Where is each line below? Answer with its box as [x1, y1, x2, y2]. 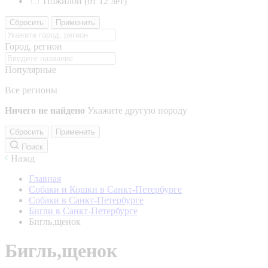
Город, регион [5, 41, 62, 51]
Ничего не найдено [5, 105, 85, 115]
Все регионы [5, 85, 57, 95]
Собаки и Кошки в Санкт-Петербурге [29, 184, 182, 194]
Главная [29, 173, 61, 184]
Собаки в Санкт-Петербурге [29, 195, 144, 205]
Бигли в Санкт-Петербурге [29, 206, 138, 216]
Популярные [5, 65, 56, 75]
